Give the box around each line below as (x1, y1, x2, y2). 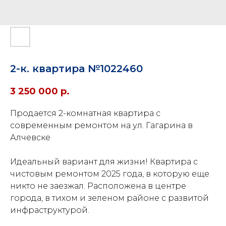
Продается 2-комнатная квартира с (10, 108, 160, 119)
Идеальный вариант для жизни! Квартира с (10, 157, 198, 167)
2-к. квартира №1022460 (10, 63, 143, 75)
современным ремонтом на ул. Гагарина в (10, 121, 193, 131)
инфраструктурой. (10, 205, 89, 215)
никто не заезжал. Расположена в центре (10, 181, 186, 191)
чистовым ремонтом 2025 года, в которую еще (10, 169, 209, 179)
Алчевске (10, 133, 50, 143)
